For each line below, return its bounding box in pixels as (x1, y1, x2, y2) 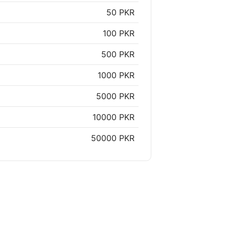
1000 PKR (98, 70, 134, 81)
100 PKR (103, 28, 134, 39)
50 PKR (106, 7, 134, 18)
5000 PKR (96, 91, 134, 102)
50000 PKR (91, 133, 134, 144)
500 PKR (101, 49, 134, 60)
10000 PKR (93, 112, 134, 123)
